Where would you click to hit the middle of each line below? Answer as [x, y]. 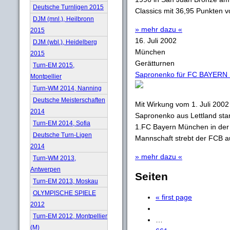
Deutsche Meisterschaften [69, 100]
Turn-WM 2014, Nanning [67, 88]
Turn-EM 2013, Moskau [65, 181]
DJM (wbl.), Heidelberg [65, 42]
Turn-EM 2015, [54, 65]
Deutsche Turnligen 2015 [68, 7]
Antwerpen [45, 169]
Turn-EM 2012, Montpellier [70, 216]
